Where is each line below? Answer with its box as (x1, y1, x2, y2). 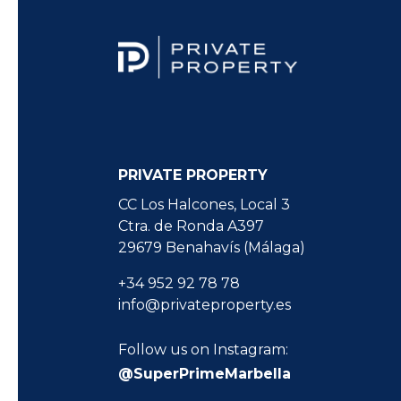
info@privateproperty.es (118, 296, 291, 314)
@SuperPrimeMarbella (118, 365, 291, 383)
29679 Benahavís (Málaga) (118, 239, 305, 257)
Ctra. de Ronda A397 (118, 218, 264, 235)
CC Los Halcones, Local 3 (118, 196, 290, 214)
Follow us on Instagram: (118, 341, 288, 359)
